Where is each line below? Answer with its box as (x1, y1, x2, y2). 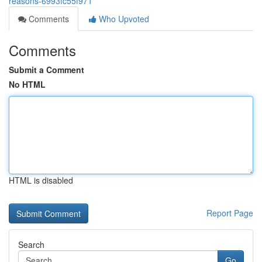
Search (18, 239, 44, 250)
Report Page (206, 207, 253, 219)
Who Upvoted (96, 13, 149, 25)
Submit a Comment (9, 64, 84, 75)
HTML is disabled (9, 174, 73, 186)
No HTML (9, 78, 46, 90)
